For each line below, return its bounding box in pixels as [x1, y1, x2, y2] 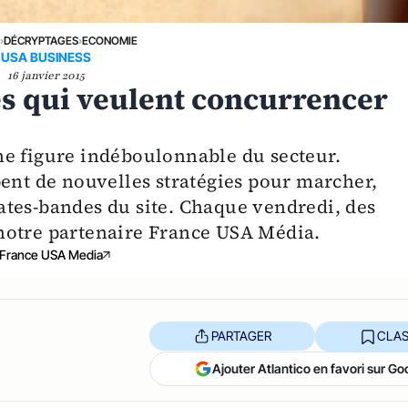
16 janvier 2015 [6, 68, 85, 83]
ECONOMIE [82, 34, 138, 47]
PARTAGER [210, 328, 271, 344]
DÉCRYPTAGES [4, 34, 79, 47]
